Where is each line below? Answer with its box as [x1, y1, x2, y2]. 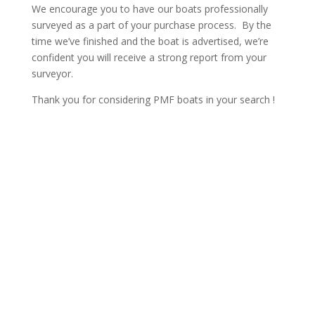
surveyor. [31, 66, 73, 80]
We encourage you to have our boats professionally [31, 1, 268, 15]
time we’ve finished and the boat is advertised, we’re [31, 34, 269, 48]
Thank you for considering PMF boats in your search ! [31, 92, 275, 106]
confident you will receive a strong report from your [31, 50, 266, 64]
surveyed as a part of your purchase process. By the [31, 18, 271, 32]
